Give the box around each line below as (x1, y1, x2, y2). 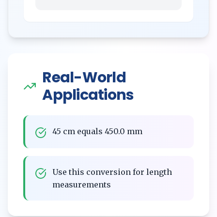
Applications (42, 85, 134, 105)
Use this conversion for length (52, 167, 172, 177)
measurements (52, 180, 111, 189)
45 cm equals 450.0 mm (52, 126, 142, 136)
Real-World (42, 67, 126, 88)
